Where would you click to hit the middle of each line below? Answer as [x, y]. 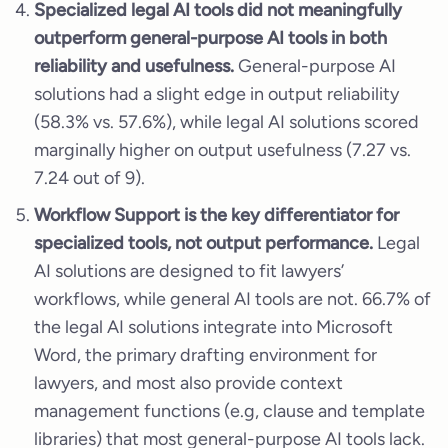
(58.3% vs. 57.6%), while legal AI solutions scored [226, 121]
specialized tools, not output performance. [205, 242]
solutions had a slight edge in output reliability [216, 93]
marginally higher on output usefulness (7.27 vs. [222, 149]
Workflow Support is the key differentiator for [216, 214]
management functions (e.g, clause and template [229, 410]
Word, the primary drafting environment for [205, 354]
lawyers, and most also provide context [188, 382]
